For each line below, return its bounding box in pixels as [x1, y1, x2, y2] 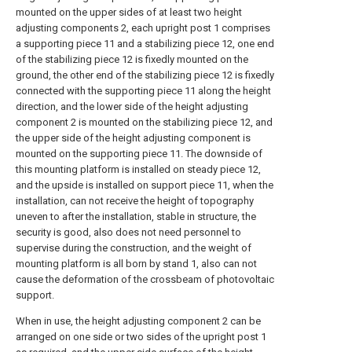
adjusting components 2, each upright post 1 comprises [16, 22, 270, 34]
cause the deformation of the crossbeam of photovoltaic [16, 273, 274, 285]
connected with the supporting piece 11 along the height [16, 85, 271, 97]
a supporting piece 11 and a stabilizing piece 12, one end [16, 38, 274, 49]
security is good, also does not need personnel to [16, 226, 241, 238]
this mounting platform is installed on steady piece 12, [16, 163, 261, 175]
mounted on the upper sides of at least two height [16, 6, 242, 18]
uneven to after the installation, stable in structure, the [16, 211, 256, 222]
